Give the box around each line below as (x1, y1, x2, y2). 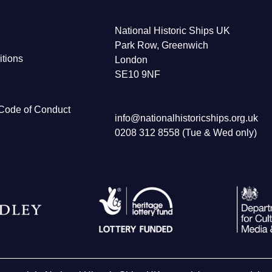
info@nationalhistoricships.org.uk (115, 113, 258, 124)
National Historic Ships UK (115, 25, 230, 36)
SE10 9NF (115, 69, 160, 80)
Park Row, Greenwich (115, 40, 208, 51)
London (115, 55, 148, 66)
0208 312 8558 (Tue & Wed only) (115, 127, 257, 138)
